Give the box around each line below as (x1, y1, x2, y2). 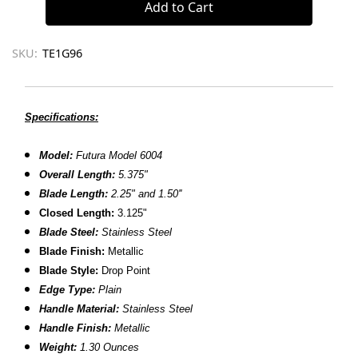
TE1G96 (42, 45, 82, 61)
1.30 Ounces (77, 340, 140, 353)
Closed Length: (39, 206, 115, 219)
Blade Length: (39, 187, 109, 200)
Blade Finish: (39, 245, 105, 257)
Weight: (39, 340, 78, 353)
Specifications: (25, 110, 98, 123)
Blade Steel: (39, 225, 99, 238)
